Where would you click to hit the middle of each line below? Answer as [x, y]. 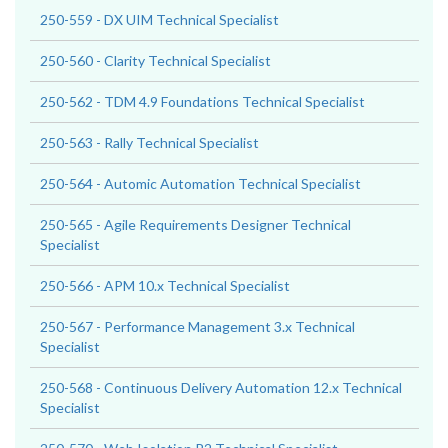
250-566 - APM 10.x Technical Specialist [165, 285]
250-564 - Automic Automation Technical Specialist [200, 183]
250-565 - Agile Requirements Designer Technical [195, 224]
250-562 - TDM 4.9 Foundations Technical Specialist [202, 101]
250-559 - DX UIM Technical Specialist [159, 19]
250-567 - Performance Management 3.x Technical [197, 326]
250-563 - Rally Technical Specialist [149, 142]
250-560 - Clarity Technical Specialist [155, 60]
